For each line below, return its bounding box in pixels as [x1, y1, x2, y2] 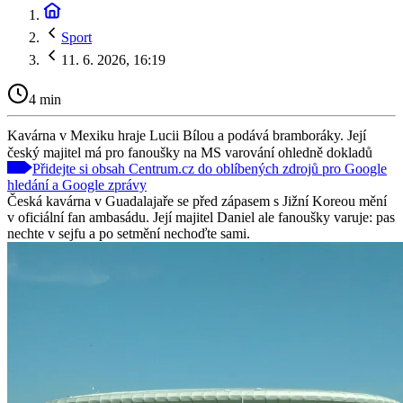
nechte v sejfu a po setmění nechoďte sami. [7, 225, 250, 241]
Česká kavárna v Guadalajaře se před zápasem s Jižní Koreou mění [7, 193, 387, 209]
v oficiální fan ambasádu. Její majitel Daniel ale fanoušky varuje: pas [7, 209, 395, 225]
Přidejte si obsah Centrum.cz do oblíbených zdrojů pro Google [32, 160, 387, 176]
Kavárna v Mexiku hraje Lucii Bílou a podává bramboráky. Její [7, 127, 366, 143]
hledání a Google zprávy [7, 176, 147, 193]
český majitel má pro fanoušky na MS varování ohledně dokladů [7, 144, 372, 160]
